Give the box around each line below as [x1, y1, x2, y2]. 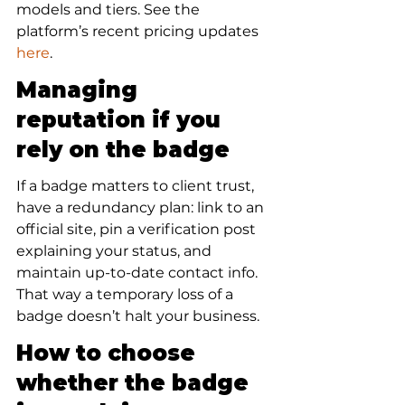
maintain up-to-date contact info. [16, 264, 261, 281]
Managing [16, 77, 144, 103]
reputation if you [16, 107, 227, 133]
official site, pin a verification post [16, 221, 259, 238]
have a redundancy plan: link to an [16, 199, 268, 216]
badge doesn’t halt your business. [16, 307, 259, 325]
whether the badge [16, 370, 255, 396]
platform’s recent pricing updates [16, 23, 262, 40]
